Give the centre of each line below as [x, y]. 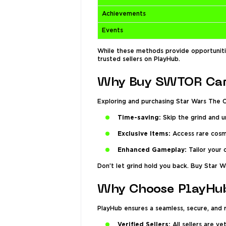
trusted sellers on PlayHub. [139, 59]
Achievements [124, 14]
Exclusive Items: [144, 134]
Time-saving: [139, 118]
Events [112, 31]
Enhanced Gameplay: [152, 150]
